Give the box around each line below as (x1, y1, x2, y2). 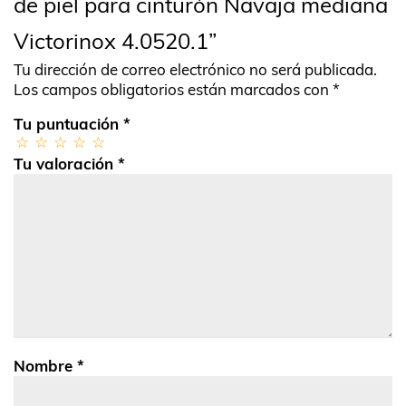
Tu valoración (14, 154, 118, 174)
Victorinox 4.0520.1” (14, 27, 217, 55)
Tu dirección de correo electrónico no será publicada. (14, 60, 377, 80)
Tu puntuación (14, 114, 123, 134)
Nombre (14, 356, 77, 376)
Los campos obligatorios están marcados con (14, 80, 333, 100)
